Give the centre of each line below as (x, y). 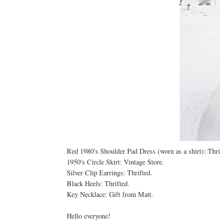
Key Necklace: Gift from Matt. (110, 194)
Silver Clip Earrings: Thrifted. (109, 173)
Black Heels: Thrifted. (98, 184)
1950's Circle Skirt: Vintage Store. (115, 162)
